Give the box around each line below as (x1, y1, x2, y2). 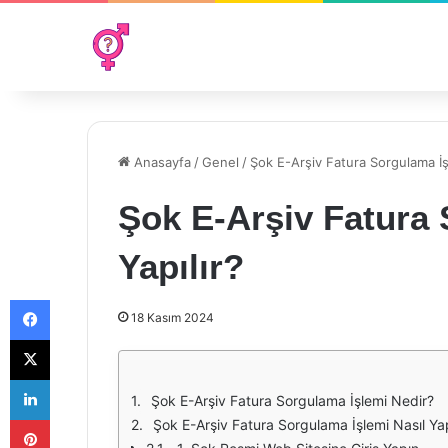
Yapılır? (118, 247, 244, 286)
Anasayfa (130, 154, 191, 170)
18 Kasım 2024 (131, 310, 214, 325)
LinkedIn (49, 371, 101, 387)
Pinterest (49, 411, 106, 427)
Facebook (49, 291, 110, 307)
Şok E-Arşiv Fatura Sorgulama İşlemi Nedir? (151, 392, 434, 409)
